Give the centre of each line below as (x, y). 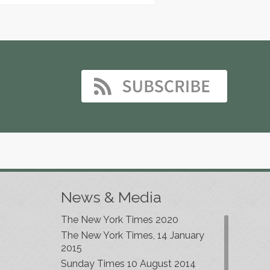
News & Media (111, 197)
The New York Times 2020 (119, 220)
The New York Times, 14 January (132, 235)
